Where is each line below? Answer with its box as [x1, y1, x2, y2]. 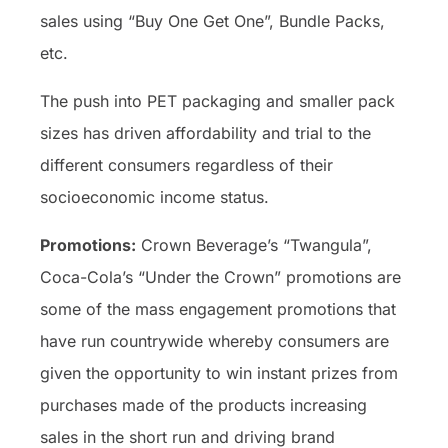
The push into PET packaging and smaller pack [40, 90, 395, 111]
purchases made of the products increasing [40, 394, 367, 415]
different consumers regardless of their [40, 154, 333, 175]
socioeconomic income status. [40, 186, 274, 207]
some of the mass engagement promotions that [40, 298, 396, 319]
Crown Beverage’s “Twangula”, [136, 234, 372, 255]
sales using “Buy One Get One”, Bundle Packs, [40, 10, 385, 31]
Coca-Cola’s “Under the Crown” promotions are [40, 266, 401, 287]
